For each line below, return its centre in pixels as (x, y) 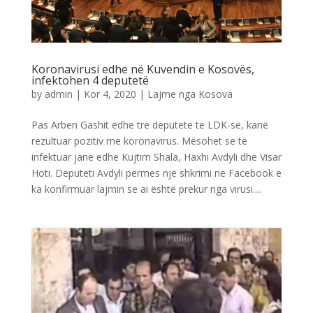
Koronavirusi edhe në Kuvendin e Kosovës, (143, 69)
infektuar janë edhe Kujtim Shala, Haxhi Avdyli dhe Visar (156, 156)
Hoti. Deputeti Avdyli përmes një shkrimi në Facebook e (156, 173)
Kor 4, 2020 (110, 94)
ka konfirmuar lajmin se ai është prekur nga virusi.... (146, 189)
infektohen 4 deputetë (90, 80)
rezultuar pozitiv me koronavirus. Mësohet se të (139, 140)
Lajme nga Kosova (190, 94)
